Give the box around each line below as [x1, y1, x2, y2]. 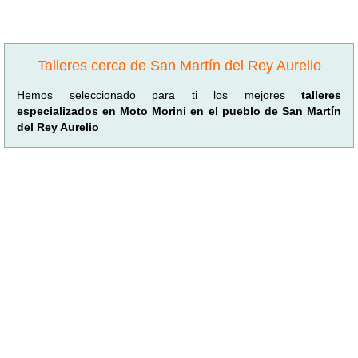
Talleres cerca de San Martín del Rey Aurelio [37, 57, 321, 74]
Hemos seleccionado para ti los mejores [17, 88, 301, 101]
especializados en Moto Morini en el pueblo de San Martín [17, 104, 341, 117]
